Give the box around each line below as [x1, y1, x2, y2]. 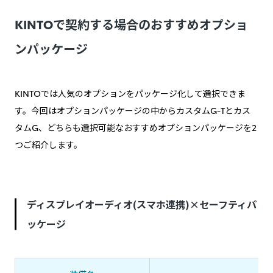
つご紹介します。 [15, 138, 82, 151]
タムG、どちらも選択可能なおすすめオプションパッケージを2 [15, 121, 257, 134]
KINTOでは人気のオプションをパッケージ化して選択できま [15, 87, 246, 100]
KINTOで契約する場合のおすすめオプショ [15, 15, 248, 33]
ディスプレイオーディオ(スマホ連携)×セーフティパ [27, 197, 257, 211]
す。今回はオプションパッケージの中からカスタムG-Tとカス [15, 104, 250, 117]
